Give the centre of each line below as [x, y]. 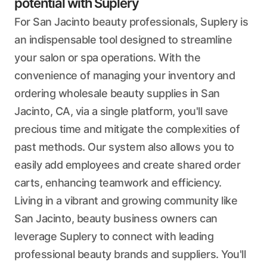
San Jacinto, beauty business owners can [116, 218]
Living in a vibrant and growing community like [126, 201]
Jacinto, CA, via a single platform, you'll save [121, 111]
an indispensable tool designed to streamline [123, 40]
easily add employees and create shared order [127, 165]
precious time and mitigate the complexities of [127, 129]
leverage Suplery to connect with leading [114, 236]
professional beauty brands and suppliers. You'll [130, 254]
